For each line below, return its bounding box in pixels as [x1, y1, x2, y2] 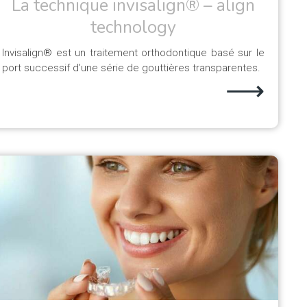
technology [90, 15, 176, 39]
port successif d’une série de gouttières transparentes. [2, 61, 260, 74]
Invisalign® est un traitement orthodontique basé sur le [2, 46, 265, 59]
